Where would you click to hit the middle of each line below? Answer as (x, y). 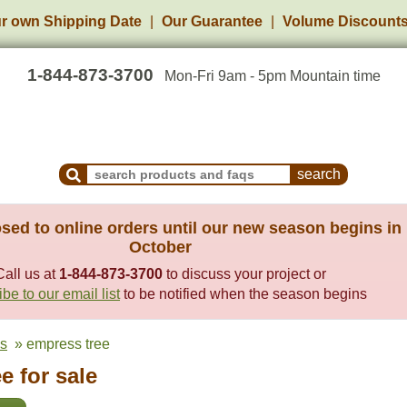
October (160, 247)
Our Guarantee (212, 21)
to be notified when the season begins (243, 294)
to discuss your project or (244, 274)
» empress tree (59, 344)
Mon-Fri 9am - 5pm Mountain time (272, 76)
